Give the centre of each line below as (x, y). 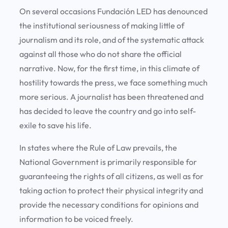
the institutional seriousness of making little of (102, 26)
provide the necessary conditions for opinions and (109, 205)
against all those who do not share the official (101, 54)
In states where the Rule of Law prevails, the (98, 148)
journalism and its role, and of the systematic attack (112, 40)
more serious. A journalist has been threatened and (111, 97)
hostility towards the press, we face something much (113, 83)
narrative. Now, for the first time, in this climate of (109, 68)
